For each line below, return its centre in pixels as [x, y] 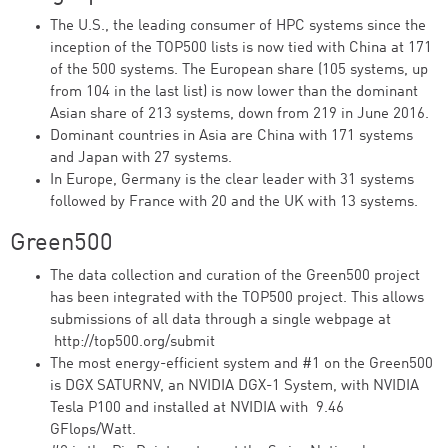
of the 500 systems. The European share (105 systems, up [239, 70]
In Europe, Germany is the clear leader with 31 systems [232, 180]
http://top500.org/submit [132, 342]
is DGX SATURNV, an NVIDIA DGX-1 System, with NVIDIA [234, 386]
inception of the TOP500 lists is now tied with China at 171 [241, 48]
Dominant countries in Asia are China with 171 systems [231, 136]
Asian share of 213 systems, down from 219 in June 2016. [239, 114]
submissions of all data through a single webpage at [220, 320]
